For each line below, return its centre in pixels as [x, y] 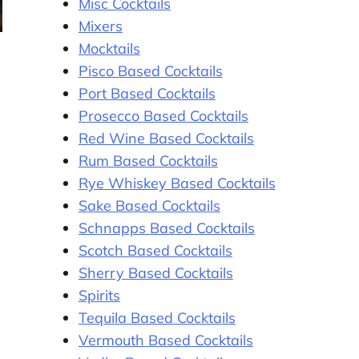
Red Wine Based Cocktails [166, 138]
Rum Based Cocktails [148, 160]
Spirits [99, 295]
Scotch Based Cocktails [155, 250]
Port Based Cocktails [147, 93]
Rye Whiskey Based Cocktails [177, 183]
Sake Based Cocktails [149, 205]
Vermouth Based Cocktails [165, 340]
